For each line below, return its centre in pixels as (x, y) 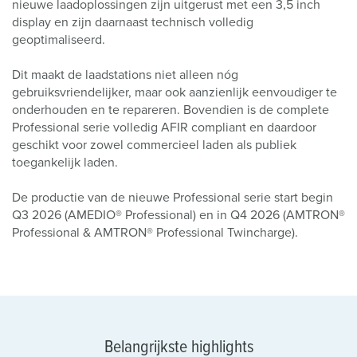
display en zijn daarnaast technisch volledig (133, 22)
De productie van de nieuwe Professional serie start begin (173, 198)
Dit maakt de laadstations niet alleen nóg (125, 75)
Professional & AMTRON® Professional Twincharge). (155, 233)
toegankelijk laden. (67, 163)
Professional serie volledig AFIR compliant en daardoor (164, 127)
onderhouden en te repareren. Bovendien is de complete (171, 110)
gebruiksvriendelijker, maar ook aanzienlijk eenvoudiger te (175, 92)
